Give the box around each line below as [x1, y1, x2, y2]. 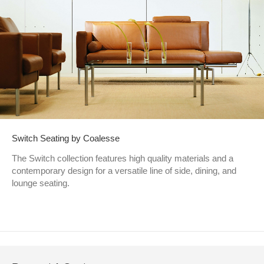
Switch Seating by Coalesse [12, 133, 120, 143]
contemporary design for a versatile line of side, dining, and [12, 165, 236, 176]
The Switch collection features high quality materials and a [12, 153, 233, 163]
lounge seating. [12, 177, 70, 188]
